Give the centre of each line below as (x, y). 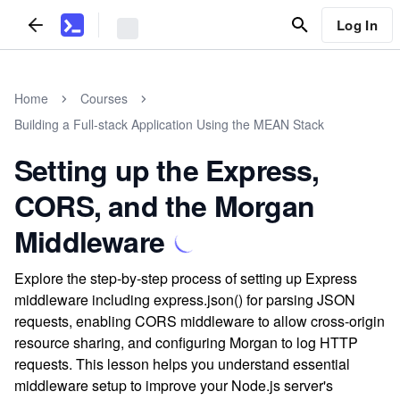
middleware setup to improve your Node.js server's (174, 385)
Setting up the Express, (167, 170)
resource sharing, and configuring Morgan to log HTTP (186, 342)
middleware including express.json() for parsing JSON (185, 300)
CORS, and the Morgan (165, 205)
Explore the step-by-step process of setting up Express (186, 278)
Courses (104, 98)
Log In (357, 25)
